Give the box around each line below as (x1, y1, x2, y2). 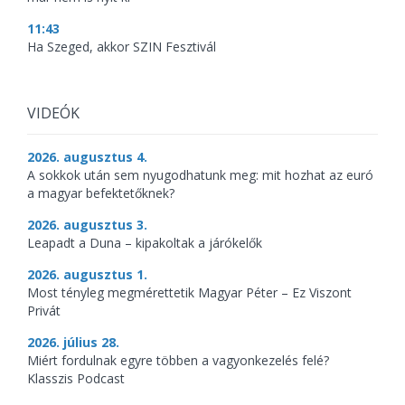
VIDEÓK (27, 103, 80, 123)
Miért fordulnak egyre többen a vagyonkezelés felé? (27, 352, 329, 369)
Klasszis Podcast (27, 370, 125, 387)
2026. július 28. (27, 334, 119, 351)
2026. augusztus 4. (27, 148, 147, 165)
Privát (27, 302, 61, 319)
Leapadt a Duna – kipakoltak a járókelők (27, 234, 262, 251)
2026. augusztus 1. (27, 266, 147, 283)
